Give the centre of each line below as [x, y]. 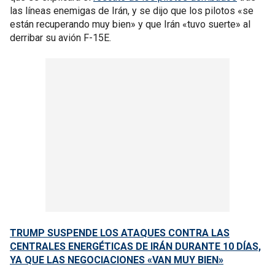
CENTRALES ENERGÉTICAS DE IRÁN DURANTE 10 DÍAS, [135, 246]
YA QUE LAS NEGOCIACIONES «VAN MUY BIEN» [117, 260]
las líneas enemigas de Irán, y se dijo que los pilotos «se [132, 11]
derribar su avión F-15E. [60, 38]
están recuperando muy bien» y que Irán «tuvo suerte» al [130, 24]
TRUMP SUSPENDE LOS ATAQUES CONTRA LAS [120, 233]
